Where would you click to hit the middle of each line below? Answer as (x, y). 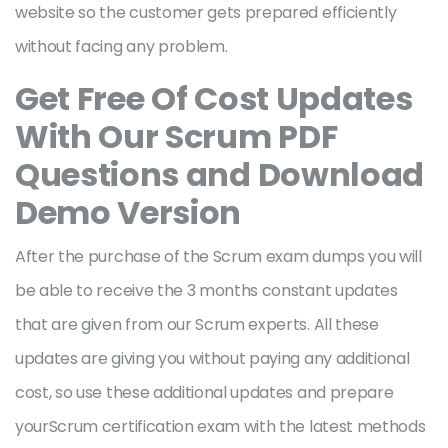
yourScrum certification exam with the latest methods (220, 426)
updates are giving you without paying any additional (212, 358)
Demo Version (128, 212)
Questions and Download (219, 174)
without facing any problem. (123, 46)
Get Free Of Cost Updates (214, 98)
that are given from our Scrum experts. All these (197, 324)
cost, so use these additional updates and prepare (204, 392)
